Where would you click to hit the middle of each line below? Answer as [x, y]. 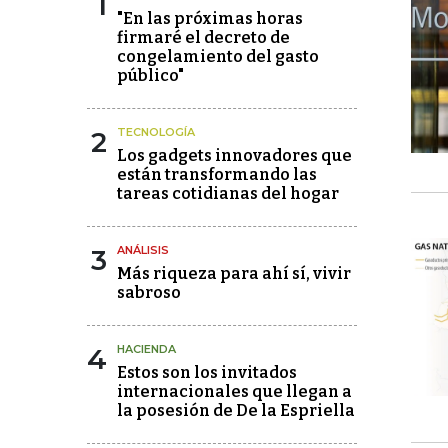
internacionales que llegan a [234, 391]
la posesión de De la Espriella [236, 410]
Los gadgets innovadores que [234, 155]
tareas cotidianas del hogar [228, 193]
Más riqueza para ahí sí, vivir [234, 273]
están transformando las [217, 174]
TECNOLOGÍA [156, 131]
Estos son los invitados [207, 372]
